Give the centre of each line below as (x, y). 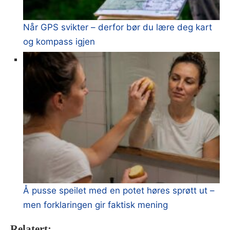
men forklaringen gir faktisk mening (95, 205)
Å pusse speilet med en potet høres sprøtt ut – (119, 190)
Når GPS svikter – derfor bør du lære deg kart (118, 27)
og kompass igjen (59, 42)
